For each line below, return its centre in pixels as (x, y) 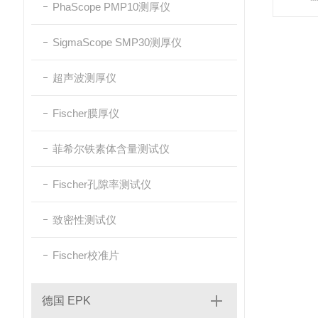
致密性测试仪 (84, 220)
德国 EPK (66, 301)
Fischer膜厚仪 (86, 113)
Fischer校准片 (86, 255)
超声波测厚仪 (84, 78)
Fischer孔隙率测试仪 (102, 184)
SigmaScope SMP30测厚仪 (117, 42)
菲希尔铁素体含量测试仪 (111, 149)
